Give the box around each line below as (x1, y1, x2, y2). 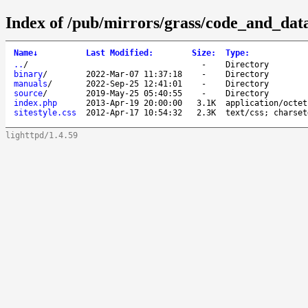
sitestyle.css (14, 107, 76, 118)
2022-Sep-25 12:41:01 (86, 78, 182, 89)
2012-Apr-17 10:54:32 (86, 107, 182, 118)
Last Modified (86, 47, 148, 58)
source (14, 88, 43, 98)
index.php (14, 98, 57, 108)
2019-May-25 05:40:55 (86, 88, 182, 98)
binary (14, 69, 43, 79)
